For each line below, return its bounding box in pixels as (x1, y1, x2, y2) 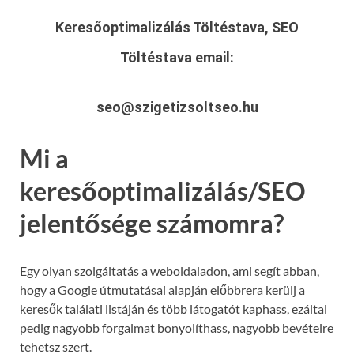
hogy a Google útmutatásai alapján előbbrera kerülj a (20, 282, 305, 298)
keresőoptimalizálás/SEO (20, 175, 306, 206)
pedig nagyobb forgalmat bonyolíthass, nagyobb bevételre (20, 320, 333, 336)
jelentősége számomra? (20, 207, 284, 239)
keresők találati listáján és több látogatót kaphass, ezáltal (20, 301, 327, 317)
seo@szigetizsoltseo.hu (96, 98, 258, 115)
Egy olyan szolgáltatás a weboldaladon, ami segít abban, (20, 263, 319, 279)
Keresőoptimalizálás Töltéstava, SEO (55, 18, 299, 36)
